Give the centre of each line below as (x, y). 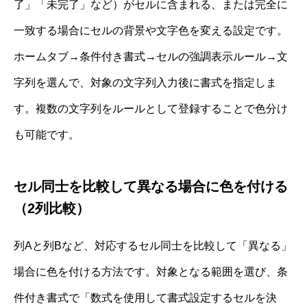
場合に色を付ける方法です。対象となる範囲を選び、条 (151, 272)
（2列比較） (52, 209)
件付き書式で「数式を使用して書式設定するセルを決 (145, 298)
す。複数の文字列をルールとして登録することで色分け (151, 109)
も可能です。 (47, 135)
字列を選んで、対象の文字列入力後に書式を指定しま (145, 83)
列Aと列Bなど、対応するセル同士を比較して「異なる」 (153, 246)
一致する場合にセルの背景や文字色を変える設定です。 (151, 31)
